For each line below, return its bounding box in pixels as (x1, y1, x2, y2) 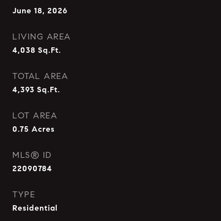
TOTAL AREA (12, 71, 68, 81)
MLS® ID (12, 150, 52, 160)
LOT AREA (12, 110, 57, 121)
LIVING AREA (12, 32, 71, 42)
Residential (12, 203, 58, 213)
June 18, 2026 (12, 6, 68, 15)
